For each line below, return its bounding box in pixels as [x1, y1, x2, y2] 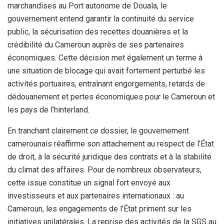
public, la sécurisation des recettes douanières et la [7, 26, 188, 36]
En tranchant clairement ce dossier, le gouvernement [7, 125, 189, 135]
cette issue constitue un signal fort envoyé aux [7, 177, 170, 187]
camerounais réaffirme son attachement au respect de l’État [7, 138, 214, 148]
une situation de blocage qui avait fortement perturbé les [7, 65, 205, 75]
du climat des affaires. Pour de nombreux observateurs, [7, 164, 201, 174]
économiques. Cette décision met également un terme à [7, 52, 202, 62]
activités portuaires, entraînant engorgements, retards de [7, 78, 205, 88]
